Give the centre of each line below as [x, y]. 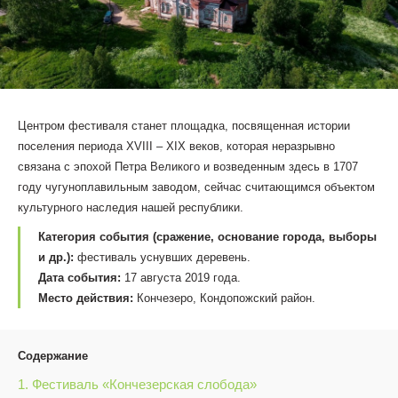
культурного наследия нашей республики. [131, 208]
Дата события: [80, 278]
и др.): [56, 258]
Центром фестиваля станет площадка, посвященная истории [184, 126]
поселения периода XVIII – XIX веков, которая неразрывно [176, 147]
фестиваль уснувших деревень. [162, 258]
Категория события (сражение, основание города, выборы [207, 237]
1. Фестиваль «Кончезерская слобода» [137, 385]
